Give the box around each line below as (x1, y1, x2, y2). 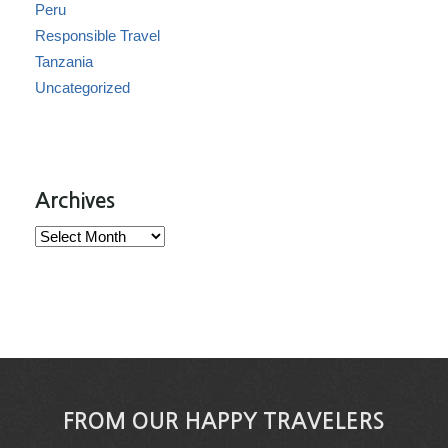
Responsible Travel (35, 27, 160, 45)
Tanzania (35, 53, 93, 71)
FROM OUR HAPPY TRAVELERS (63, 409, 385, 432)
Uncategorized (35, 79, 130, 97)
